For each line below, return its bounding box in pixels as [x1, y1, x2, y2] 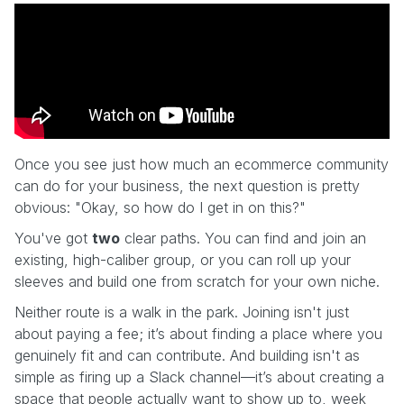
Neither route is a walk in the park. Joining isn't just [14, 302, 349, 321]
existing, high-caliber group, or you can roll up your [14, 250, 351, 269]
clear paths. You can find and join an [120, 228, 366, 247]
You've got [14, 228, 92, 247]
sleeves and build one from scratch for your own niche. [14, 271, 380, 290]
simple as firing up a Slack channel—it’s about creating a [14, 367, 384, 386]
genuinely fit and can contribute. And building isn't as [14, 345, 360, 364]
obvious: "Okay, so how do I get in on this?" [14, 197, 306, 216]
